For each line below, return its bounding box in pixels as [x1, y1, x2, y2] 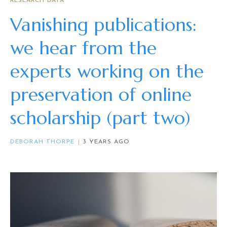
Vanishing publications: [10, 13, 197, 36]
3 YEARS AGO [83, 139, 130, 145]
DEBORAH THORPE [10, 139, 74, 145]
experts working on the [10, 60, 204, 83]
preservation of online [10, 83, 192, 106]
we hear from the [10, 36, 157, 60]
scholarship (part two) [10, 106, 191, 130]
